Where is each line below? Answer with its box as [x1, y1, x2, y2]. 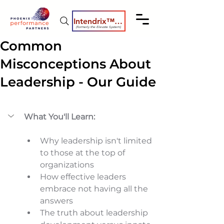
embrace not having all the [40, 184, 150, 193]
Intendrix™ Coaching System [114, 16, 122, 26]
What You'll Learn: [24, 112, 95, 121]
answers [40, 196, 75, 205]
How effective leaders [40, 172, 128, 181]
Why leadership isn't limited [40, 136, 154, 145]
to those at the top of [40, 148, 127, 157]
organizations [40, 160, 96, 169]
